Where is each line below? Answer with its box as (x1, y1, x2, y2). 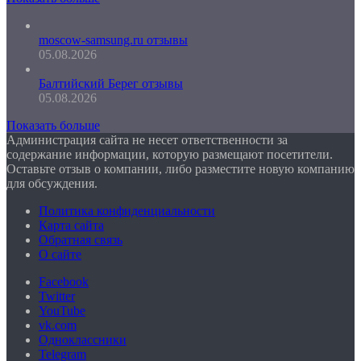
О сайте (39, 247, 81, 262)
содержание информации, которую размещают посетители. (6, 147, 333, 162)
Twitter (39, 289, 75, 304)
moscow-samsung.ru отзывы (39, 33, 188, 48)
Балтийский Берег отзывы (39, 77, 183, 91)
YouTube (39, 304, 85, 318)
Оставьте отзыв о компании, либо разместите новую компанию (6, 162, 355, 176)
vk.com (39, 318, 77, 333)
